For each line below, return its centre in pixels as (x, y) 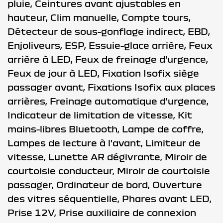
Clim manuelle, (86, 17)
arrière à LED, (41, 59)
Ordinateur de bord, (104, 184)
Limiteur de (173, 142)
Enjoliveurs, (36, 45)
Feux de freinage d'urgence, (142, 59)
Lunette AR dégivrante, (107, 156)
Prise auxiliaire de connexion (127, 212)
